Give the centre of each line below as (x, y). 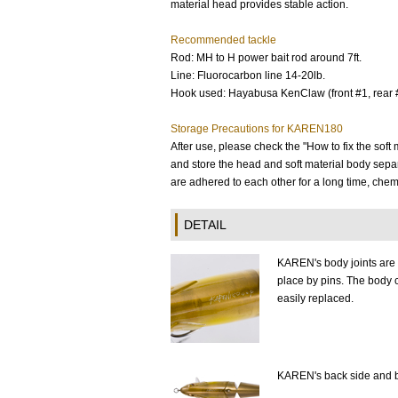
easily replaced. (315, 298)
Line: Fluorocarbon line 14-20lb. (248, 76)
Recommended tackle (223, 40)
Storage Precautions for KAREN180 (257, 129)
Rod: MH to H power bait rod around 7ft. (266, 58)
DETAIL (205, 225)
